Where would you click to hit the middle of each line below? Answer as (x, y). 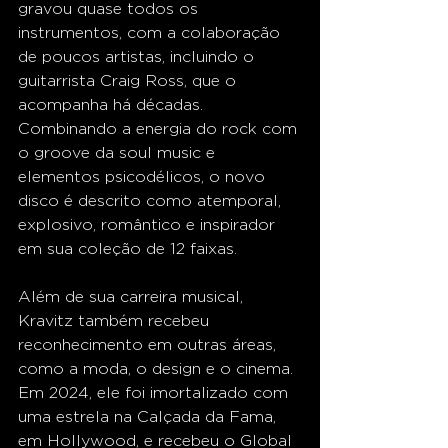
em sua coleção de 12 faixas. (127, 249)
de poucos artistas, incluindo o (138, 57)
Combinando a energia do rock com (160, 129)
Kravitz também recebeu (116, 321)
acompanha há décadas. (113, 105)
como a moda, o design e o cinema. (158, 369)
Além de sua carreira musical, (133, 297)
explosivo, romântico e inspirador (149, 225)
